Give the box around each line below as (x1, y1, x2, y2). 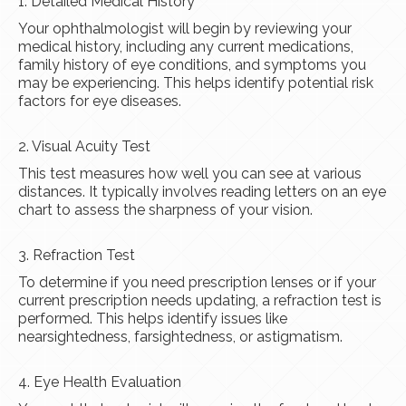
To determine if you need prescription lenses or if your (18, 274, 376, 292)
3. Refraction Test (18, 246, 135, 265)
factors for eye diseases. (18, 92, 181, 111)
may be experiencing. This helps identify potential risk (18, 74, 373, 92)
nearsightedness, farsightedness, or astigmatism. (18, 328, 343, 346)
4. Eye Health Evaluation (18, 373, 181, 391)
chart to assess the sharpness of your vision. (18, 201, 313, 219)
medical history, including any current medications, (18, 38, 353, 56)
